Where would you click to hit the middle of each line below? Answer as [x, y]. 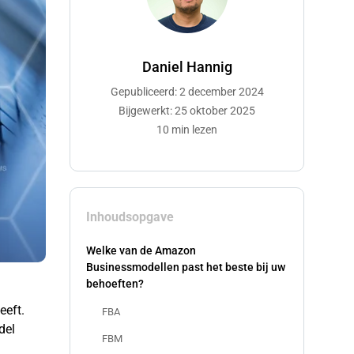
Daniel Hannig [187, 67]
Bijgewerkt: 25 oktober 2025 [187, 111]
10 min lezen [187, 130]
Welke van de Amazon [141, 250]
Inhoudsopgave [130, 217]
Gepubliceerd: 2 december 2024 [187, 92]
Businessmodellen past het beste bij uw [186, 267]
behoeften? [115, 284]
